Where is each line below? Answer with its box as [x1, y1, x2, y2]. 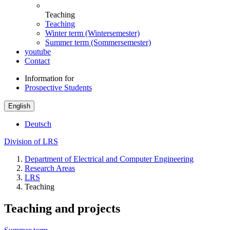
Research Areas [25, 163, 75, 172]
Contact [25, 56, 50, 65]
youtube [25, 47, 51, 56]
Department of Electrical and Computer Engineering [25, 154, 194, 163]
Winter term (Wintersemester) [45, 28, 140, 37]
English [8, 102, 30, 110]
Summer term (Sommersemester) [45, 37, 151, 47]
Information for [25, 73, 74, 83]
